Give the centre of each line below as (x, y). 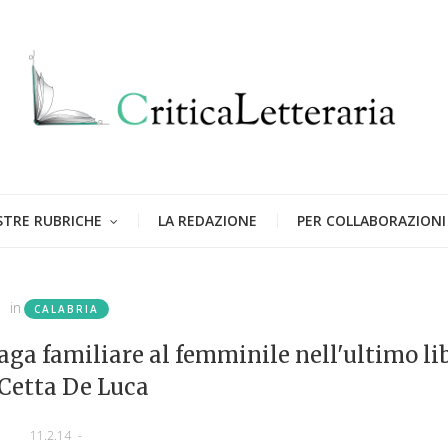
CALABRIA (66, 308)
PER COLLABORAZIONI (371, 220)
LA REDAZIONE (207, 220)
